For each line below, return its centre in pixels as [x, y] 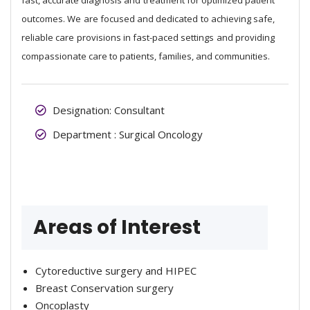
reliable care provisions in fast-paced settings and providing [148, 37]
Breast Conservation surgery [104, 288]
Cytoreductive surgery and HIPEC [116, 270]
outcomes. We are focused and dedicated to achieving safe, [148, 18]
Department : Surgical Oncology [128, 134]
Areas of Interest [117, 227]
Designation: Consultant [109, 110]
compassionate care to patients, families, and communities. [146, 56]
